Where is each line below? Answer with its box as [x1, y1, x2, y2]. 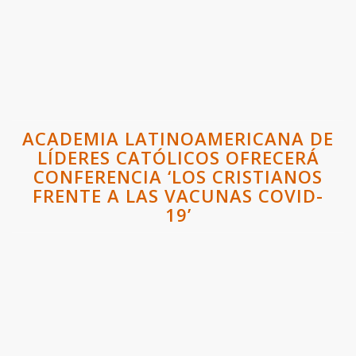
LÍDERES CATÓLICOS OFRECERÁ [37, 145, 319, 169]
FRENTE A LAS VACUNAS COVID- [33, 183, 323, 207]
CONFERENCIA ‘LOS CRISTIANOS [33, 164, 323, 188]
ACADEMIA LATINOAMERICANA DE [22, 126, 334, 150]
